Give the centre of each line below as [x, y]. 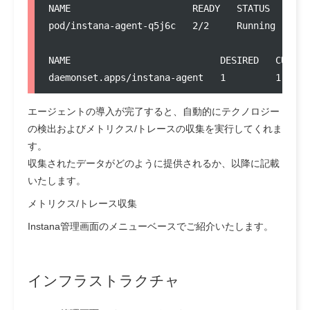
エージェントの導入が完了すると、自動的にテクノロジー [154, 111]
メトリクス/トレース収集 [82, 203]
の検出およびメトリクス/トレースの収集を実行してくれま [155, 128]
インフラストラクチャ [104, 280]
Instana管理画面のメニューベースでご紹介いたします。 [151, 226]
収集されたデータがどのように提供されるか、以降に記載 [154, 163]
